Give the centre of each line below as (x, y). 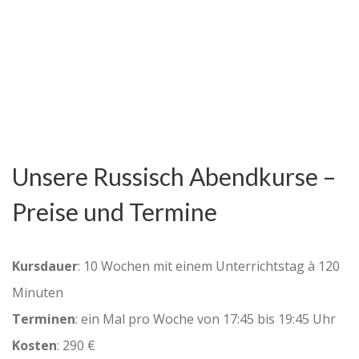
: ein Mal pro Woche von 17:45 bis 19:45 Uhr (206, 319)
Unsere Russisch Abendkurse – (174, 177)
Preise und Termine (115, 212)
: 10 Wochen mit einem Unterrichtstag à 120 (209, 266)
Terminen (44, 319)
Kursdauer (45, 266)
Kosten (34, 346)
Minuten (38, 293)
